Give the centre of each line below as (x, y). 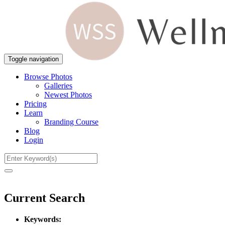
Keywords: (43, 219)
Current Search (44, 198)
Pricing (35, 104)
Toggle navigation (33, 59)
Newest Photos (68, 95)
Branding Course (71, 122)
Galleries (58, 86)
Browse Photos (48, 77)
